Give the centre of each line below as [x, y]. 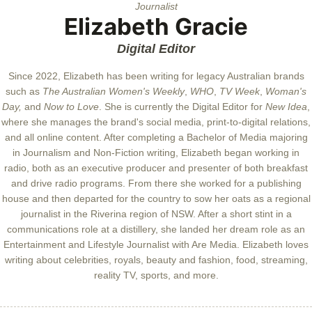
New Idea [286, 106]
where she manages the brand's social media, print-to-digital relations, [156, 122]
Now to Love [71, 106]
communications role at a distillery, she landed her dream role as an [156, 229]
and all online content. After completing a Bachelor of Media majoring [156, 137]
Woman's [286, 91]
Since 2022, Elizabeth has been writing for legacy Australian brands [156, 76]
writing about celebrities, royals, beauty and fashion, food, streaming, [156, 259]
